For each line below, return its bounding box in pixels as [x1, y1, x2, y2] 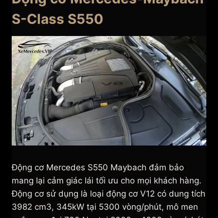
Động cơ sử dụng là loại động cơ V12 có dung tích [12, 189, 205, 199]
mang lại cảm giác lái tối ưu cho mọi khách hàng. [12, 176, 201, 186]
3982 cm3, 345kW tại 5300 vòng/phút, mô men [12, 202, 198, 212]
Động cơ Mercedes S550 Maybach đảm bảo [12, 163, 184, 173]
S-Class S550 [12, 11, 103, 28]
